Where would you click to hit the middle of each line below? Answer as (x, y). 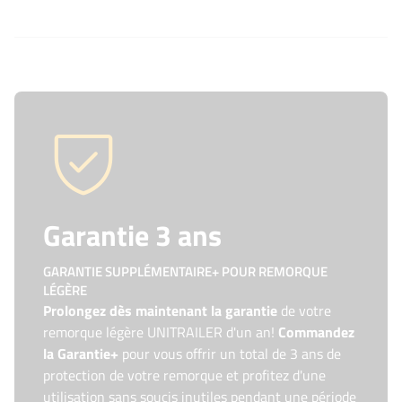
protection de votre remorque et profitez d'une (184, 375)
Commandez (316, 332)
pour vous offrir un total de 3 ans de (230, 354)
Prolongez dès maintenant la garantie (162, 310)
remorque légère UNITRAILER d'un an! (161, 332)
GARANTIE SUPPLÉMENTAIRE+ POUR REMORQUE (185, 271)
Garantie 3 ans (132, 235)
